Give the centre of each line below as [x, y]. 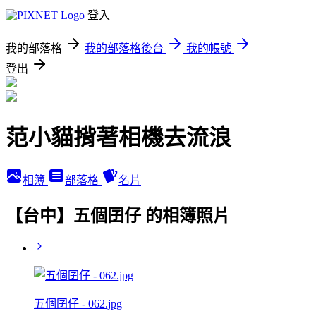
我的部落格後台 [124, 48]
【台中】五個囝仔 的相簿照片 [118, 215]
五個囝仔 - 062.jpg [78, 303]
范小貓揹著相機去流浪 [119, 138]
